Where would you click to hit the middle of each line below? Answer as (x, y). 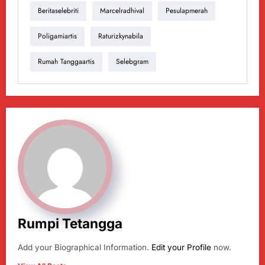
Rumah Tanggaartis (66, 62)
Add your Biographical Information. (85, 247)
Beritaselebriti (58, 11)
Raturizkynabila (121, 36)
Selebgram (132, 62)
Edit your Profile (181, 247)
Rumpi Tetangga (70, 223)
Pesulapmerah (187, 11)
